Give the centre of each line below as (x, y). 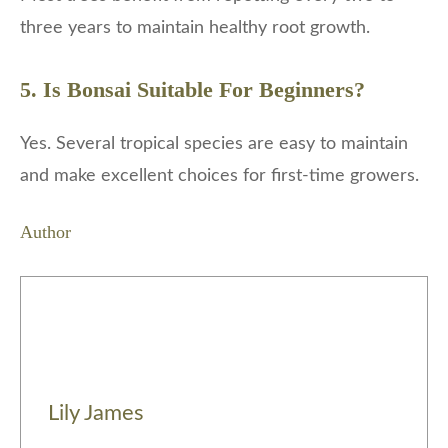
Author (45, 232)
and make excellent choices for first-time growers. (219, 176)
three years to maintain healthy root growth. (195, 28)
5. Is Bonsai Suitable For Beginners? (192, 90)
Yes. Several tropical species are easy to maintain (214, 144)
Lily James (96, 414)
